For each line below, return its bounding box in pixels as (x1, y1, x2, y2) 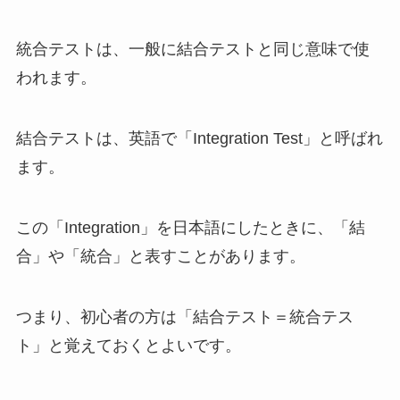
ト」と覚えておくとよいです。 (15, 336, 241, 354)
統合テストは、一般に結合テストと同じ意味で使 (15, 40, 370, 59)
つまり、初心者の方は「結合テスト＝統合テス (15, 307, 354, 326)
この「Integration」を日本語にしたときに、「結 (15, 218, 365, 237)
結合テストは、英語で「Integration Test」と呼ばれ (15, 129, 383, 147)
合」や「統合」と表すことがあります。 (15, 246, 305, 265)
